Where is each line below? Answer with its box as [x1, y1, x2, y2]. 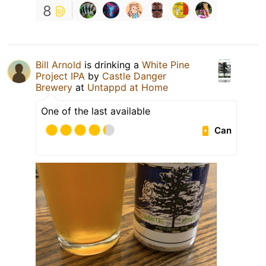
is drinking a [81, 59, 142, 71]
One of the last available [41, 105, 150, 118]
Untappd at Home [87, 81, 168, 94]
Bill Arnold [36, 59, 81, 71]
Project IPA [36, 70, 85, 83]
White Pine [142, 59, 189, 71]
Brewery [36, 81, 72, 94]
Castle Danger [102, 70, 166, 83]
